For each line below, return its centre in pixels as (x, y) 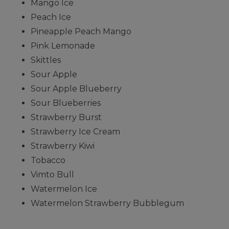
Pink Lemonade (63, 45)
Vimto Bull (52, 174)
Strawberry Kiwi (63, 146)
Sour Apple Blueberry (76, 88)
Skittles (46, 60)
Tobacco (48, 160)
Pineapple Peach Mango (81, 31)
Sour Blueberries (66, 103)
